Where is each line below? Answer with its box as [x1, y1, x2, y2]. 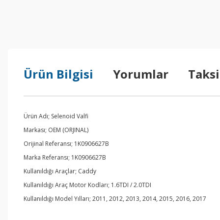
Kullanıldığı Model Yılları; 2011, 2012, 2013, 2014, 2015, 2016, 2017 [24, 194, 206, 203]
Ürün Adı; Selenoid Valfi [24, 112, 88, 120]
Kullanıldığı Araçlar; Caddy [24, 167, 96, 175]
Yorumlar [113, 66, 168, 82]
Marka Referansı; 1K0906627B [24, 153, 106, 162]
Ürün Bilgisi [24, 66, 93, 82]
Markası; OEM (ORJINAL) [24, 126, 88, 134]
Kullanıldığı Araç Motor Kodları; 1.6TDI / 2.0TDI [24, 181, 151, 189]
